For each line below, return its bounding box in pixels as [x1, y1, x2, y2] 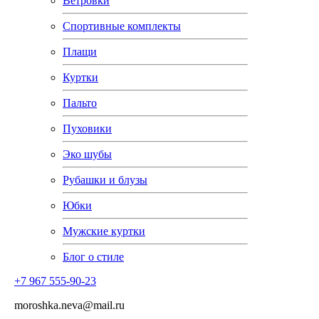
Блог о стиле [63, 251, 124, 263]
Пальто [63, 97, 97, 109]
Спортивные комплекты [63, 20, 181, 32]
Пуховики [63, 122, 112, 135]
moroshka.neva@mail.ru [6, 299, 125, 311]
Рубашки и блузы [63, 174, 147, 186]
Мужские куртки [63, 225, 145, 237]
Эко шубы [63, 148, 112, 160]
